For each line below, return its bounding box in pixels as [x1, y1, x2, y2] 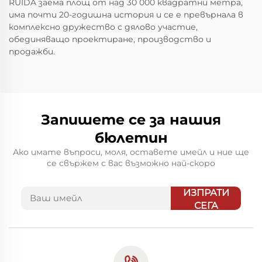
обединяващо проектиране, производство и [9, 34, 211, 45]
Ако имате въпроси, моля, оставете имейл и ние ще [13, 147, 249, 158]
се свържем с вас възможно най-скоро [47, 158, 215, 169]
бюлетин [94, 129, 168, 147]
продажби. [9, 46, 55, 57]
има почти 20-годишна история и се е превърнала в [9, 9, 243, 20]
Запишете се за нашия [41, 111, 221, 129]
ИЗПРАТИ [182, 187, 229, 199]
